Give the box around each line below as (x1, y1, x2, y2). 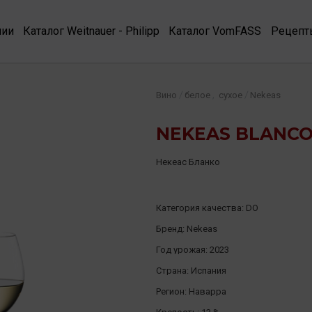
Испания (191, 265, 226, 276)
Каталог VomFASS (169, 24, 262, 38)
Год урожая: (156, 244, 210, 255)
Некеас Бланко (156, 157, 220, 167)
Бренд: (156, 224, 187, 234)
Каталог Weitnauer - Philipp (23, 24, 160, 38)
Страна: (156, 265, 191, 276)
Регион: (156, 286, 189, 297)
